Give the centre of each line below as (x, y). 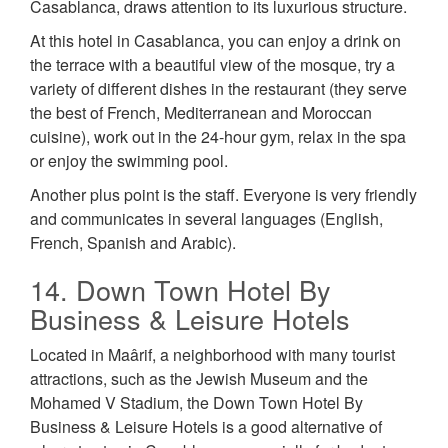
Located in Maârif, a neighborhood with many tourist (212, 355)
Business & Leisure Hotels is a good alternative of (206, 427)
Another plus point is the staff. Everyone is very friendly (223, 195)
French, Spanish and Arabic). (133, 243)
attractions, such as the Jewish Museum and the (199, 379)
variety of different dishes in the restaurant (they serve (218, 89)
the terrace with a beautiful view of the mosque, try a (212, 65)
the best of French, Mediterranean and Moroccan (201, 113)
